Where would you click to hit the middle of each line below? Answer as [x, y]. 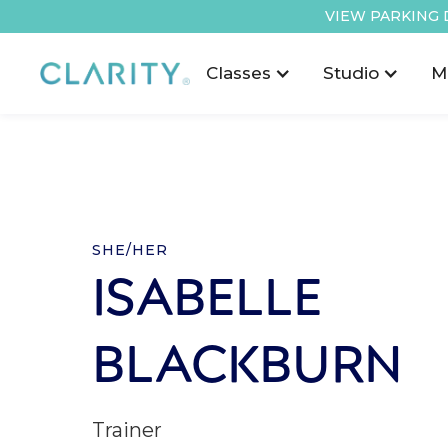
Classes [238, 73]
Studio [351, 73]
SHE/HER [130, 250]
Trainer [127, 430]
